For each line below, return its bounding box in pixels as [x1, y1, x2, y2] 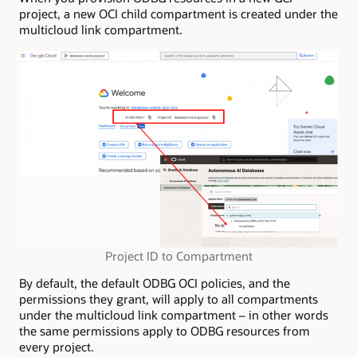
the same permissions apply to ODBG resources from [19, 323, 310, 339]
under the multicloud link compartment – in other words [19, 307, 328, 324]
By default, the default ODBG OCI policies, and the [19, 275, 290, 292]
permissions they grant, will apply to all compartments [19, 291, 318, 308]
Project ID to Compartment [104, 247, 253, 264]
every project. [19, 339, 100, 355]
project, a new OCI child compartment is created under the [19, 6, 338, 22]
